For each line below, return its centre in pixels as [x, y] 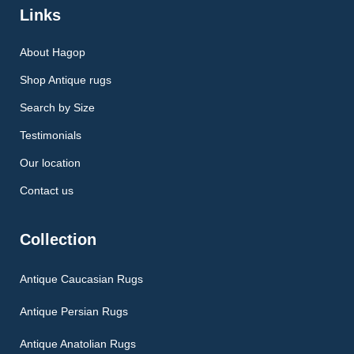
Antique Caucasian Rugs [81, 279]
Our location [50, 162]
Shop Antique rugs [66, 79]
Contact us [47, 190]
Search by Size [57, 107]
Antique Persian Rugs [74, 311]
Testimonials [51, 135]
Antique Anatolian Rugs [78, 343]
